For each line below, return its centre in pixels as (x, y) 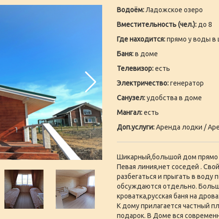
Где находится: (141, 39)
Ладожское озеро (174, 10)
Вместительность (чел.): (157, 24)
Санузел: (131, 98)
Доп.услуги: (136, 127)
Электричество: (143, 83)
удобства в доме (174, 98)
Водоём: (131, 10)
